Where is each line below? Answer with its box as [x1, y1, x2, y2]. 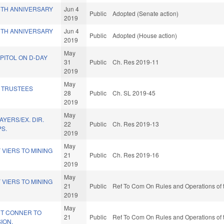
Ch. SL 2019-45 [112, 88, 156, 97]
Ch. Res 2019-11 [112, 57, 159, 66]
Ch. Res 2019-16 [112, 150, 159, 159]
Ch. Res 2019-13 [112, 119, 159, 128]
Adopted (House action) [112, 31, 177, 40]
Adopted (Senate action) [112, 9, 179, 18]
